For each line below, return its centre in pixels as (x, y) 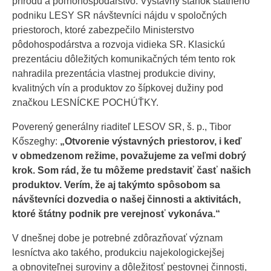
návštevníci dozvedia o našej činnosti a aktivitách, (126, 199)
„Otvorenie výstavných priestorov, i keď (151, 141)
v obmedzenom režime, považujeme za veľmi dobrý (129, 155)
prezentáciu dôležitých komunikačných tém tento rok (124, 59)
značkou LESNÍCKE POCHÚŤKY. (85, 102)
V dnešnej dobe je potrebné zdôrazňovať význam (117, 238)
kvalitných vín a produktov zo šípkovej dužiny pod (118, 88)
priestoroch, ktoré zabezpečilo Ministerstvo (103, 30)
